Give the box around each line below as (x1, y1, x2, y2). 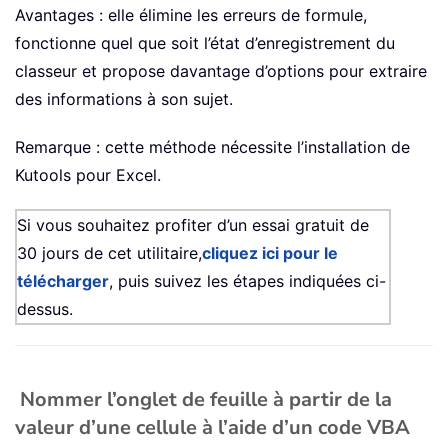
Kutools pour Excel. (15, 165, 161, 186)
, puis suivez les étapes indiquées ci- (109, 271, 386, 292)
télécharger (17, 271, 109, 292)
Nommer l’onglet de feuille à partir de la (20, 386, 392, 414)
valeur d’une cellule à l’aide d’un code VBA (15, 414, 410, 442)
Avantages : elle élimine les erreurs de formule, (15, 5, 367, 26)
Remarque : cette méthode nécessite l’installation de (15, 137, 410, 158)
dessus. (17, 299, 73, 320)
